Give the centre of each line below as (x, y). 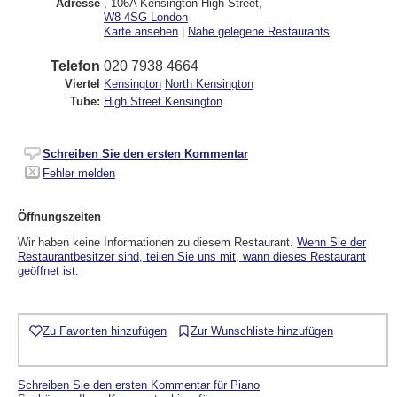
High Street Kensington (163, 101)
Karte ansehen (141, 31)
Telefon (75, 66)
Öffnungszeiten (59, 216)
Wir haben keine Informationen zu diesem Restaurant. (157, 242)
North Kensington (209, 83)
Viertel (82, 83)
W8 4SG (125, 17)
